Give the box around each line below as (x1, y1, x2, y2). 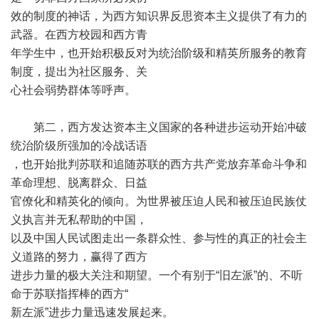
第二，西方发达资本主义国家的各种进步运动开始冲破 (11, 121, 307, 133)
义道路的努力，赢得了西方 (11, 251, 147, 263)
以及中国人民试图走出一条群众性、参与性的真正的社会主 (11, 232, 307, 244)
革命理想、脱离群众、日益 (11, 177, 147, 189)
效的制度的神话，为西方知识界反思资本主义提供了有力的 (11, 10, 307, 22)
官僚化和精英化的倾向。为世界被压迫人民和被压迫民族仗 (11, 195, 307, 207)
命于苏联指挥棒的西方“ (11, 288, 128, 300)
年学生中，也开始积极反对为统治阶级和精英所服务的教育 (11, 47, 307, 59)
